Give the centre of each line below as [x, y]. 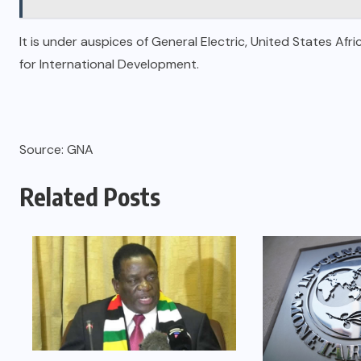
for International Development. [109, 64]
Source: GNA [56, 149]
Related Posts [90, 196]
